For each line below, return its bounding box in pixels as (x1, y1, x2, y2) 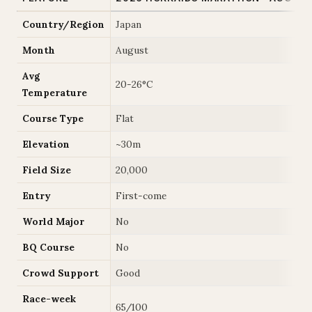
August (116, 44, 148, 56)
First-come (116, 189, 166, 202)
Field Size (22, 164, 71, 176)
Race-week (22, 292, 76, 305)
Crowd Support (22, 267, 99, 279)
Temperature (22, 86, 87, 99)
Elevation (22, 138, 70, 150)
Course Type (22, 112, 84, 125)
